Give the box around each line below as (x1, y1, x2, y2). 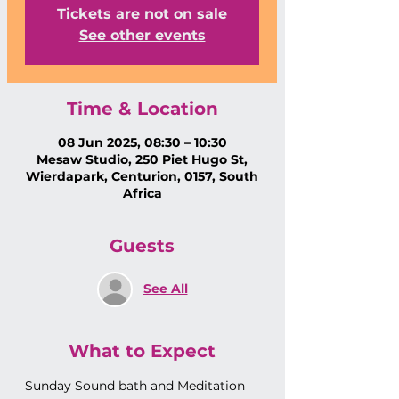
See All (142, 281, 188, 297)
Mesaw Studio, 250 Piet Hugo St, (37, 151, 248, 167)
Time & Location (66, 97, 218, 119)
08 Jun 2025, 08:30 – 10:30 (57, 134, 227, 151)
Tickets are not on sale (57, 4, 227, 22)
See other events (78, 26, 206, 44)
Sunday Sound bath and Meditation (25, 377, 248, 394)
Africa (122, 184, 162, 201)
